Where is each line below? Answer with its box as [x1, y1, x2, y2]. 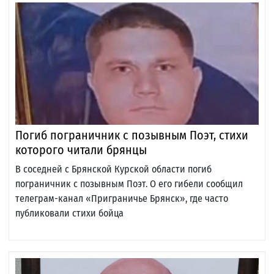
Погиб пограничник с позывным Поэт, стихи [15, 128, 248, 143]
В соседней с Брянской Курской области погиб [15, 163, 212, 176]
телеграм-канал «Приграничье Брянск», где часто [15, 193, 228, 205]
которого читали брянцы [15, 143, 147, 158]
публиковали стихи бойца [15, 207, 124, 220]
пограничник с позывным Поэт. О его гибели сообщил [15, 178, 243, 190]
